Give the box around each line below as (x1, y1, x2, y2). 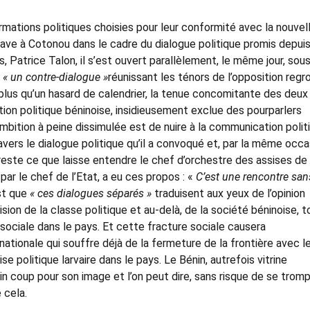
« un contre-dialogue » (3, 70, 108, 84)
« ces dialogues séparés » (30, 186, 152, 200)
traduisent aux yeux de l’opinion (152, 186, 305, 200)
